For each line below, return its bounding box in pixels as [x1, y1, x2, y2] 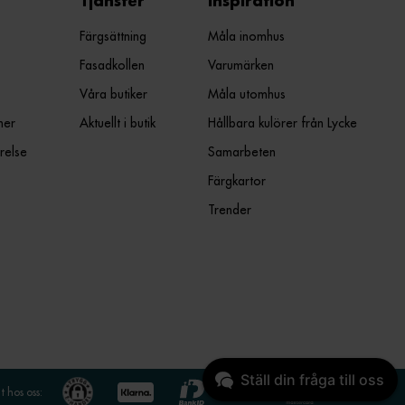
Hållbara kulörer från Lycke [208, 115, 358, 131]
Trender [208, 202, 252, 218]
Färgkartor [208, 173, 267, 189]
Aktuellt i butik [80, 115, 156, 131]
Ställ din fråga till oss [240, 371, 384, 389]
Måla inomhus [208, 28, 286, 44]
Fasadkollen [80, 57, 146, 73]
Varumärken [208, 57, 275, 73]
